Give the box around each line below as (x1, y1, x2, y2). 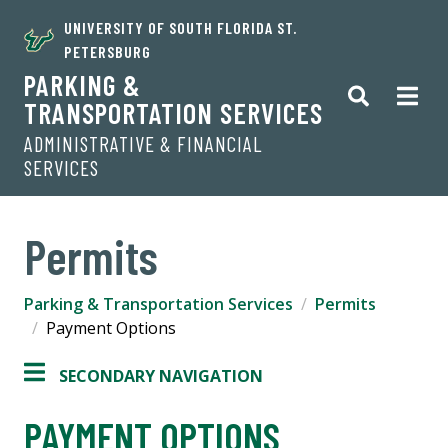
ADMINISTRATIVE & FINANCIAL (24, 131, 262, 157)
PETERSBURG (64, 42, 151, 61)
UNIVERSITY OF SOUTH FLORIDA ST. (64, 18, 297, 37)
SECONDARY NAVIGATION (59, 365, 263, 388)
